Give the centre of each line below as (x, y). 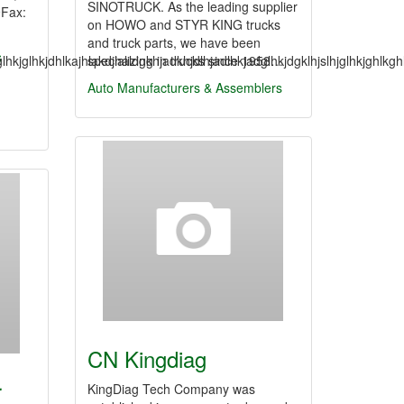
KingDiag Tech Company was (171, 389)
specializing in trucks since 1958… (185, 60)
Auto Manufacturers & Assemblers (185, 87)
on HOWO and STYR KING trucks (184, 24)
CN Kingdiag (147, 358)
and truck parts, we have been (174, 42)
